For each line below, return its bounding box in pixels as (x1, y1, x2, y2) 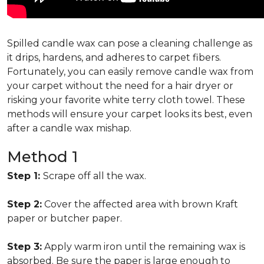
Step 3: (7, 241, 42, 252)
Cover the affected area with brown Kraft (42, 199, 238, 210)
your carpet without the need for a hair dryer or (7, 80, 233, 91)
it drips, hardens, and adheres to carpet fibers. (7, 52, 221, 63)
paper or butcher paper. (7, 213, 122, 224)
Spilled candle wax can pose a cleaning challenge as (7, 38, 252, 49)
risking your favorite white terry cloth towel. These (7, 94, 245, 105)
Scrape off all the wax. (43, 170, 146, 181)
